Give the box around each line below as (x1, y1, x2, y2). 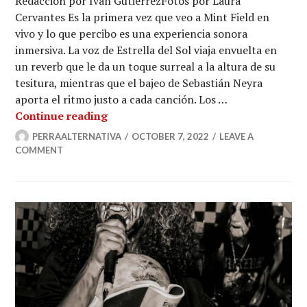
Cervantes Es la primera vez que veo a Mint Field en (15, 10, 270, 25)
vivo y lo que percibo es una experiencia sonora (15, 26, 248, 41)
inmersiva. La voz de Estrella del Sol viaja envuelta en (15, 42, 278, 58)
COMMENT (15, 145, 64, 156)
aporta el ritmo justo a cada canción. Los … (15, 92, 228, 107)
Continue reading (15, 108, 108, 123)
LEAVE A (219, 131, 254, 142)
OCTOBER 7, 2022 (132, 131, 210, 142)
